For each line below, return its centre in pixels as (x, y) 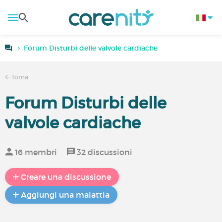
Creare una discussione (66, 177)
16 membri (35, 152)
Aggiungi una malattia (65, 195)
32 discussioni (104, 152)
